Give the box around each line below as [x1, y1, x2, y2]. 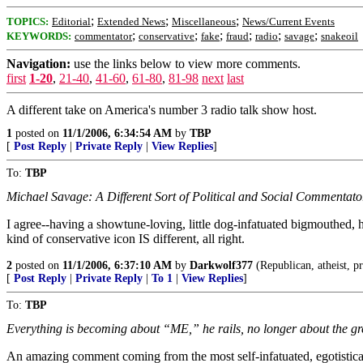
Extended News [97, 15, 165, 28]
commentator [75, 30, 132, 42]
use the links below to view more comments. [70, 57, 301, 70]
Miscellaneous [172, 15, 236, 28]
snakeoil [321, 30, 358, 42]
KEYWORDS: [6, 30, 71, 42]
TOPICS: [6, 15, 49, 28]
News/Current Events [242, 15, 335, 28]
